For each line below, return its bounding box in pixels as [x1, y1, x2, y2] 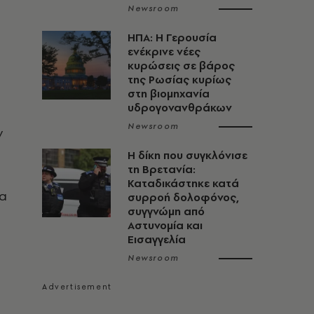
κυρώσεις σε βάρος [128, 58, 235, 73]
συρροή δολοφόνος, [128, 190, 239, 205]
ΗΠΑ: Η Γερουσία [128, 30, 217, 45]
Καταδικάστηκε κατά [128, 176, 239, 191]
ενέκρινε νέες [128, 44, 200, 59]
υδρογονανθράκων [128, 100, 232, 115]
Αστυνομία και [128, 218, 203, 233]
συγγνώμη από [128, 204, 205, 219]
